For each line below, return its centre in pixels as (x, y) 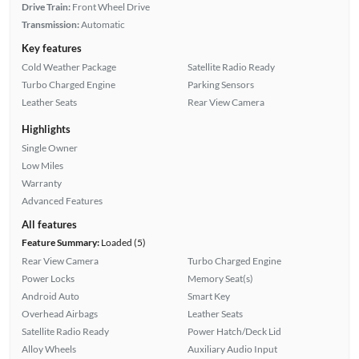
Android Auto (50, 296)
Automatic (103, 24)
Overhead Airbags (59, 313)
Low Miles (42, 165)
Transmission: (50, 24)
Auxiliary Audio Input (232, 349)
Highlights (46, 129)
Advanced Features (62, 200)
